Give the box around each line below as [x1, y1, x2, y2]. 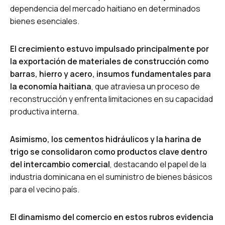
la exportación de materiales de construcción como [10, 55, 209, 67]
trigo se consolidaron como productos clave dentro [10, 146, 207, 157]
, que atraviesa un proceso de [91, 80, 200, 92]
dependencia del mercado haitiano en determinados [10, 3, 200, 14]
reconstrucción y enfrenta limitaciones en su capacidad [10, 93, 213, 104]
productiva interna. [10, 105, 79, 117]
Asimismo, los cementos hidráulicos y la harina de [10, 133, 201, 145]
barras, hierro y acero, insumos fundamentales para [10, 68, 211, 79]
